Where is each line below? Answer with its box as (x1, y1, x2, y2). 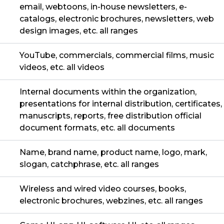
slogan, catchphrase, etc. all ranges (19, 159, 159, 169)
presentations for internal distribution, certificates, (19, 99, 222, 109)
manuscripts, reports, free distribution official (19, 111, 201, 121)
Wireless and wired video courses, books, (19, 184, 186, 194)
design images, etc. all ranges (19, 26, 138, 36)
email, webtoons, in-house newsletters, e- (19, 2, 187, 12)
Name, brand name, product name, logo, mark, (19, 147, 207, 157)
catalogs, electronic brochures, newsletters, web (19, 14, 214, 24)
